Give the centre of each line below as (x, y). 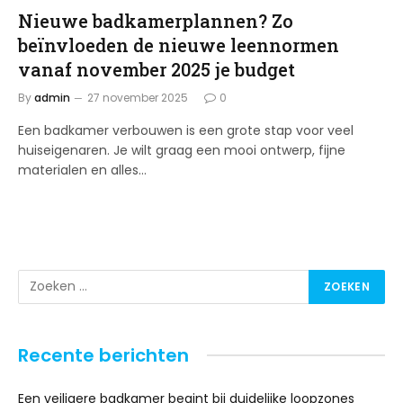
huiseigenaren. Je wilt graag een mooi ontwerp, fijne (182, 150)
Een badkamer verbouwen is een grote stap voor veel (186, 130)
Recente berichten (103, 355)
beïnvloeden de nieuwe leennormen (179, 45)
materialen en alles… (82, 170)
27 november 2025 (138, 97)
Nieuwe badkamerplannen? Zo (156, 20)
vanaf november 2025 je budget (157, 69)
